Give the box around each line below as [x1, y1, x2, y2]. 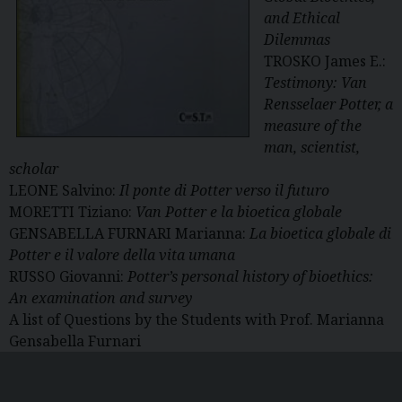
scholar [9, 159, 58, 179]
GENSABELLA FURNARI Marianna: [9, 223, 249, 244]
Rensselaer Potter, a [264, 94, 393, 115]
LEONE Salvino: [9, 180, 119, 201]
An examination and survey [9, 288, 192, 309]
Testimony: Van [264, 73, 367, 93]
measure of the [264, 116, 362, 136]
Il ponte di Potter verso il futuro [119, 180, 329, 201]
